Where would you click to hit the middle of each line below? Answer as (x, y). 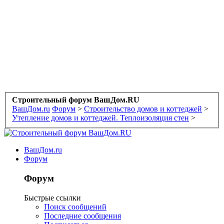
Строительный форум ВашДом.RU (76, 100)
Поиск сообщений (75, 206)
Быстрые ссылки (52, 197)
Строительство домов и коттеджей (143, 109)
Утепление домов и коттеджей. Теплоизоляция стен (100, 118)
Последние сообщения (82, 215)
